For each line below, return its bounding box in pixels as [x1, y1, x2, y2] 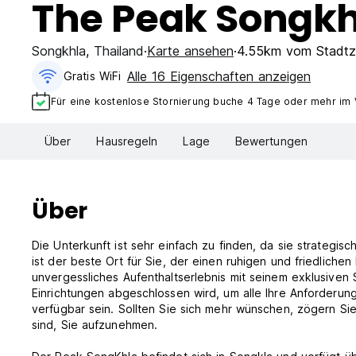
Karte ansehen [147, 43, 234, 59]
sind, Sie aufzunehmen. [32, 318, 158, 332]
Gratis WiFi [64, 69, 122, 83]
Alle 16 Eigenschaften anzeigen [127, 68, 311, 84]
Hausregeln [96, 134, 158, 149]
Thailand [94, 43, 144, 59]
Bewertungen [234, 134, 308, 149]
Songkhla [32, 43, 86, 59]
